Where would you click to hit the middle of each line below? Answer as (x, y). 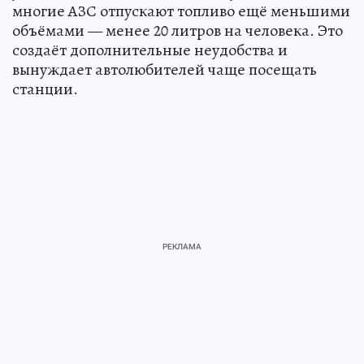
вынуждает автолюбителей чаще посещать (165, 69)
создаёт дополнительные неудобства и (150, 50)
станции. (45, 89)
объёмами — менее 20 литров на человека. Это (178, 30)
